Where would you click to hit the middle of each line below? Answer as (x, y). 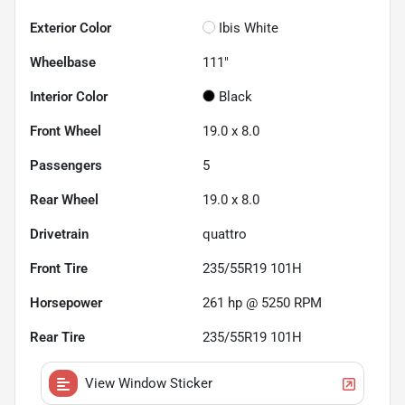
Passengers (66, 165)
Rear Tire (57, 337)
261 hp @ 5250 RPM (262, 302)
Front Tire (59, 268)
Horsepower (66, 302)
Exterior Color (71, 28)
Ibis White (249, 28)
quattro (225, 234)
